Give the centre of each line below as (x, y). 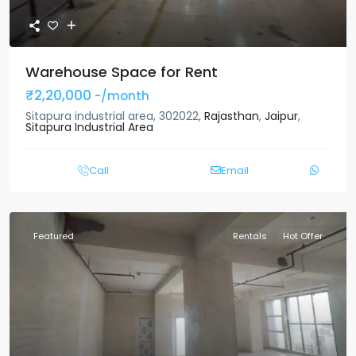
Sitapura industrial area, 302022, (115, 116)
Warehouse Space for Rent (122, 72)
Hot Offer (303, 236)
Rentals (250, 236)
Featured (54, 236)
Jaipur (281, 116)
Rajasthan (232, 116)
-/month (122, 95)
